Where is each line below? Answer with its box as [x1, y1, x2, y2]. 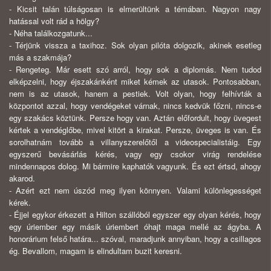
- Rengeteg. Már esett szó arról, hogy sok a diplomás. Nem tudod [9, 64, 261, 76]
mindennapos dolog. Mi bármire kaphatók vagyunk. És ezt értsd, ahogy [9, 160, 261, 172]
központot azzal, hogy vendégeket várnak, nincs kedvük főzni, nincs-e [9, 100, 261, 112]
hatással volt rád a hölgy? [9, 15, 99, 27]
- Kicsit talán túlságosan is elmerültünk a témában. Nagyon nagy [9, 3, 261, 15]
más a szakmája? [9, 51, 71, 64]
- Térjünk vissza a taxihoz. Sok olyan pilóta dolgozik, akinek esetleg [9, 39, 261, 51]
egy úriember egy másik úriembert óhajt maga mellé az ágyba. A [9, 221, 261, 233]
